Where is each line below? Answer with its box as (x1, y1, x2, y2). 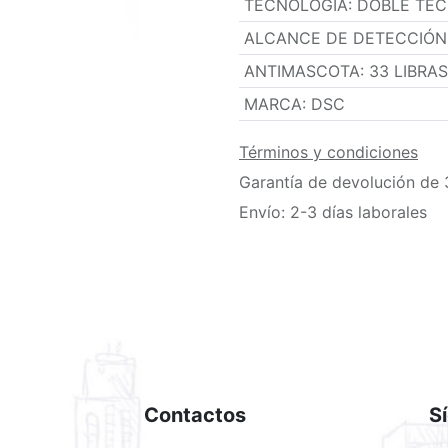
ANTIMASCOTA (243, 61, 360, 82)
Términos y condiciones (239, 142, 418, 163)
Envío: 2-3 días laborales (239, 202, 427, 223)
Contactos (144, 403, 246, 428)
